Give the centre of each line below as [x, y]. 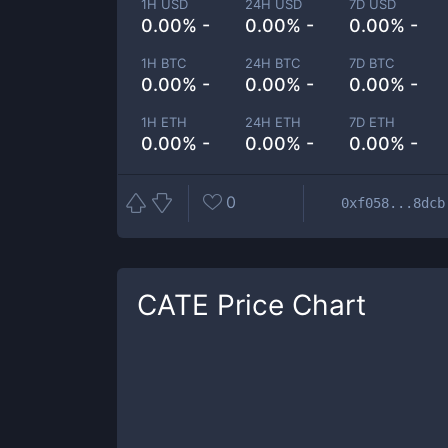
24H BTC [273, 63]
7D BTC [372, 63]
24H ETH [273, 122]
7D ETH [372, 122]
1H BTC [163, 63]
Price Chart [287, 305]
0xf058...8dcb [393, 202]
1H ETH [164, 122]
